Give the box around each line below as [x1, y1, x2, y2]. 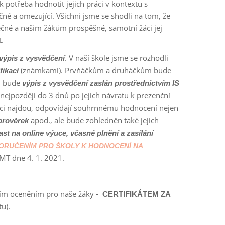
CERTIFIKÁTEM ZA [102, 190, 170, 198]
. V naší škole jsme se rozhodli [65, 53, 168, 63]
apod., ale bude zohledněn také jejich [31, 115, 159, 125]
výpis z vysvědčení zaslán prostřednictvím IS [22, 79, 179, 87]
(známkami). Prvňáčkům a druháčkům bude [19, 65, 171, 75]
